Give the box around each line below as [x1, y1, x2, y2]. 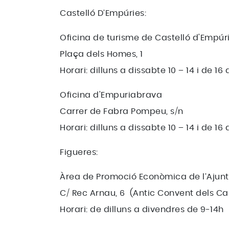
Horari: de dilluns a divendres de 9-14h [60, 205, 224, 214]
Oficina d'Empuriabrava [60, 91, 162, 99]
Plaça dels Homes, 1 [60, 50, 143, 58]
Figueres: [60, 148, 98, 156]
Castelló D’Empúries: [60, 9, 149, 17]
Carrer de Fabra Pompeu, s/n [60, 107, 184, 116]
